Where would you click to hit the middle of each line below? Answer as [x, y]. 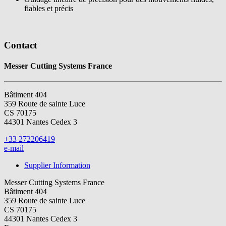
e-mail [14, 148]
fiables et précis [49, 8]
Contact [20, 45]
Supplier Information [57, 165]
